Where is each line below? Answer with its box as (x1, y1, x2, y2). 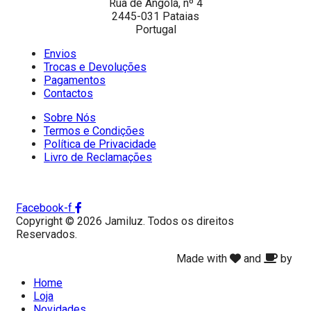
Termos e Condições (44, 124, 144, 137)
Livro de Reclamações (44, 150, 152, 164)
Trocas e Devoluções (44, 60, 146, 74)
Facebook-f (16, 201, 72, 215)
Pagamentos (44, 73, 106, 87)
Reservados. (16, 227, 77, 241)
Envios (44, 47, 76, 60)
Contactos (44, 86, 93, 100)
